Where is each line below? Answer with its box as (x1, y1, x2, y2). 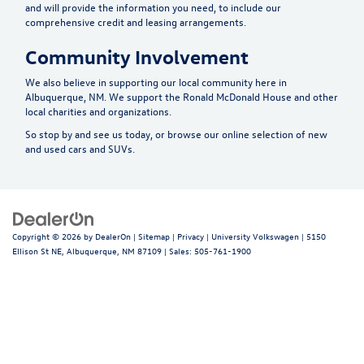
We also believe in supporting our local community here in (25, 74, 287, 89)
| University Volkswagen (204, 229, 299, 242)
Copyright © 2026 (12, 229, 84, 242)
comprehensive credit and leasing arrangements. (25, 14, 246, 28)
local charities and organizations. (25, 103, 171, 118)
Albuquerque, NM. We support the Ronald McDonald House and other (25, 89, 338, 103)
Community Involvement (25, 43, 249, 68)
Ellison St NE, (12, 244, 64, 257)
